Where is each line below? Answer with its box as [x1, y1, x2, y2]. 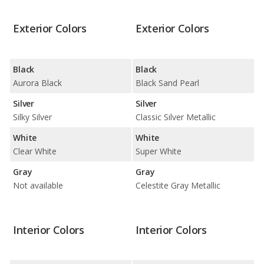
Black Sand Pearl [136, 77, 199, 88]
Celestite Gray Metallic [136, 179, 220, 191]
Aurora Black [13, 77, 62, 88]
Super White [136, 145, 181, 157]
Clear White [13, 145, 57, 157]
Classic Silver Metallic [136, 111, 216, 123]
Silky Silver [13, 111, 52, 123]
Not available [13, 179, 63, 191]
